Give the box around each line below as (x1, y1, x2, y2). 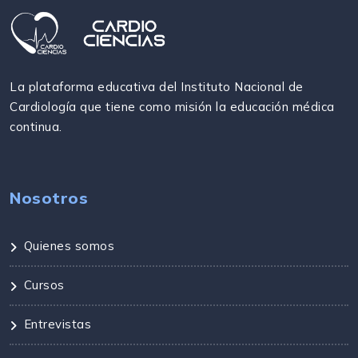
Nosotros (10, 188, 88, 209)
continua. (10, 118, 62, 134)
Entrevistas (23, 316, 91, 332)
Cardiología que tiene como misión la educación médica (10, 98, 335, 114)
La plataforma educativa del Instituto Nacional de (10, 78, 304, 94)
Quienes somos (23, 238, 114, 254)
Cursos (23, 277, 65, 293)
